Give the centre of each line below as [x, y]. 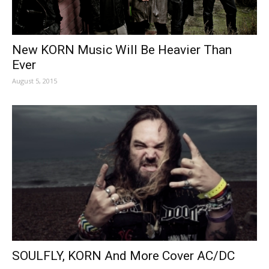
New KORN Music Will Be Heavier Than [122, 50]
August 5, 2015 [35, 81]
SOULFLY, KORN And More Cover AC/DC [123, 256]
